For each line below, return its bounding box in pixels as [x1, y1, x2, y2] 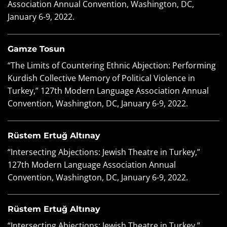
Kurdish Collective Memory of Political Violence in [8, 72, 195, 84]
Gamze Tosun [8, 44, 65, 54]
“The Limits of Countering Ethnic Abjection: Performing [8, 59, 216, 71]
